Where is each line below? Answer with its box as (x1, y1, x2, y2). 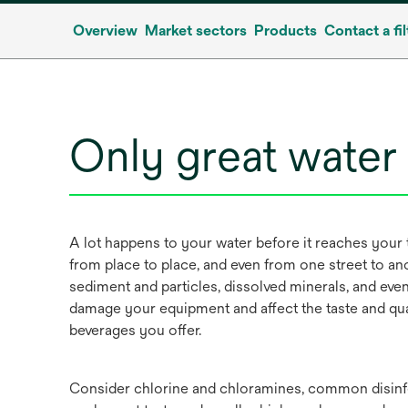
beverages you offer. (69, 321, 201, 339)
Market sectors (145, 22, 247, 39)
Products (254, 22, 317, 39)
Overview (73, 22, 138, 39)
